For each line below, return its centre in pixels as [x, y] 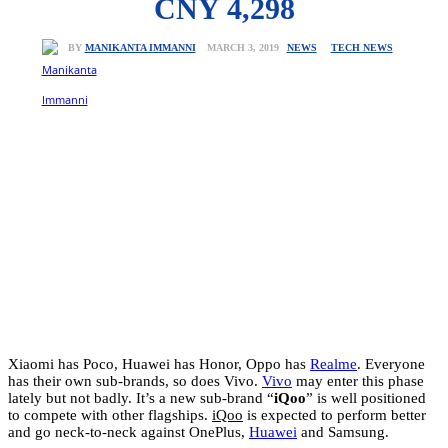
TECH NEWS [361, 47]
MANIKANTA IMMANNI [140, 48]
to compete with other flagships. [110, 414]
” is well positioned [366, 397]
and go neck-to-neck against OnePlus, [128, 431]
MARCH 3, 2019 [242, 48]
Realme [333, 363]
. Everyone [391, 363]
